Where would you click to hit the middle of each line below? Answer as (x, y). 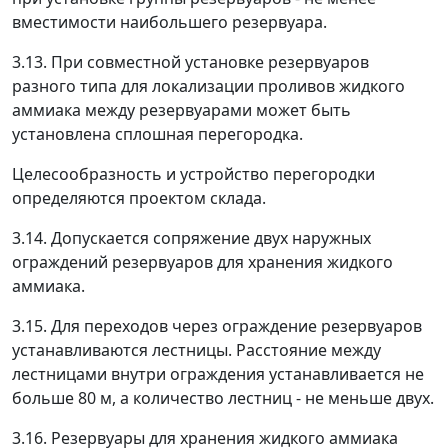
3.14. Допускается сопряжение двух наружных (191, 238)
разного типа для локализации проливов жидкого (208, 86)
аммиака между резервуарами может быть (181, 110)
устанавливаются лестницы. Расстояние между (196, 350)
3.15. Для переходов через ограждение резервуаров (217, 326)
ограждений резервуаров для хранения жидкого (202, 262)
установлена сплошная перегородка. (157, 134)
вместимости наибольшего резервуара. (169, 22)
